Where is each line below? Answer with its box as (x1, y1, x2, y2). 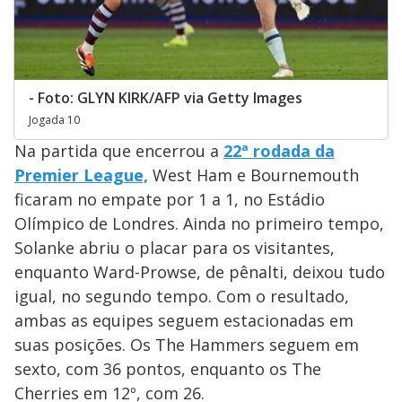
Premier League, (14, 164, 148, 187)
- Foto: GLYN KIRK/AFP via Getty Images (29, 88, 302, 109)
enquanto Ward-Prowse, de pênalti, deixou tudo (14, 261, 385, 284)
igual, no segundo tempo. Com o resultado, (14, 285, 349, 308)
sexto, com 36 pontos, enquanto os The (14, 358, 321, 380)
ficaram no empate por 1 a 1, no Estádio (14, 188, 325, 211)
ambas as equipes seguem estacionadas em (14, 310, 354, 332)
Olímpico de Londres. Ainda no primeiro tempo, (14, 213, 384, 235)
